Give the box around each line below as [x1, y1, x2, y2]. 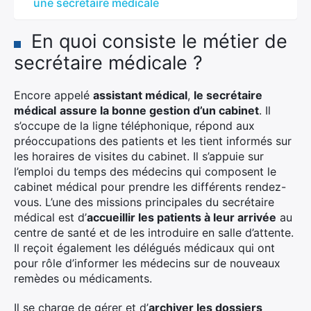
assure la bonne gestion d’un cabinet [60, 103, 259, 117]
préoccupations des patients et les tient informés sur [14, 134, 292, 148]
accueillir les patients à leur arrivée [87, 210, 276, 224]
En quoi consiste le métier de [31, 30, 287, 53]
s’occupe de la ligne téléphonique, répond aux [14, 119, 255, 133]
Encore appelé [14, 88, 93, 102]
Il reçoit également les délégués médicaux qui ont [14, 241, 275, 255]
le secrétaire [194, 88, 262, 102]
